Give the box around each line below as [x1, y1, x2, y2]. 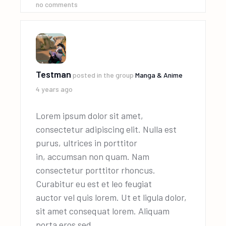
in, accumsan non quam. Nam [36, 151, 150, 162]
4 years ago [36, 85, 73, 93]
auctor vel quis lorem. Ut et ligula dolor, [36, 192, 187, 203]
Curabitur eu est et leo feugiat [36, 178, 152, 189]
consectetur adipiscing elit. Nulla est [36, 124, 177, 135]
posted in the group [71, 71, 136, 79]
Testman [36, 69, 72, 80]
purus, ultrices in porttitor [36, 137, 138, 148]
